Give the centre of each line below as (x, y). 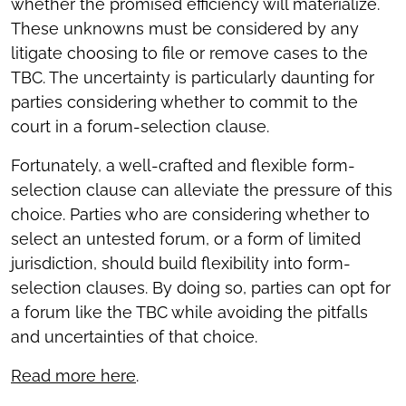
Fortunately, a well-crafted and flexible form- (183, 165)
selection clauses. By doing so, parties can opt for (201, 288)
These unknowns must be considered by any (185, 29)
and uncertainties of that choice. (134, 337)
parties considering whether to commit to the (184, 102)
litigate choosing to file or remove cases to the (189, 53)
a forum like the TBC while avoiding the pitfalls (189, 312)
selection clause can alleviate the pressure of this (202, 190)
